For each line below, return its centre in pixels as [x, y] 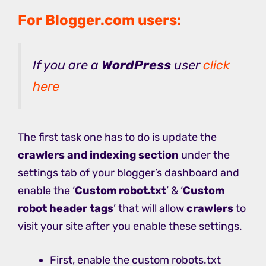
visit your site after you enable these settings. [130, 226]
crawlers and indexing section [98, 155]
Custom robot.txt [121, 190]
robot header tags [66, 208]
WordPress [138, 65]
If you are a [67, 65]
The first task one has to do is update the [117, 137]
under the [204, 155]
